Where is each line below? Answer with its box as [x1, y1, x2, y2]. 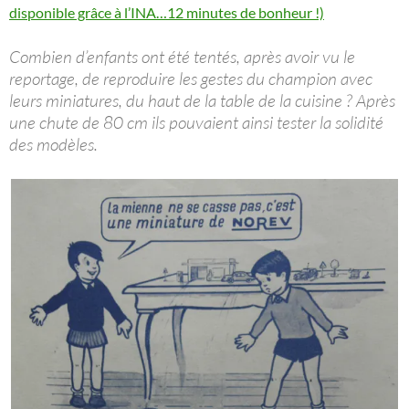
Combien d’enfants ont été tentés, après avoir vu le [9, 45, 355, 68]
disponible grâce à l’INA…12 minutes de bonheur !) [9, 3, 324, 21]
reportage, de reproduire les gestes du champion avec [9, 67, 372, 89]
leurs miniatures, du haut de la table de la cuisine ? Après [9, 89, 395, 111]
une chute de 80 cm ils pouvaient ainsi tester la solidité [9, 110, 383, 133]
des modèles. [9, 132, 98, 155]
